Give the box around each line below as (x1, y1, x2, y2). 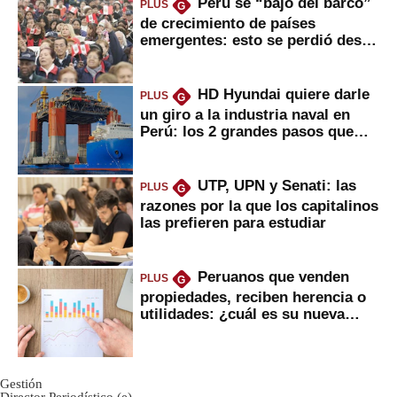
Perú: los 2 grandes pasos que (140, 122, 354, 139)
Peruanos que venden (197, 269, 349, 285)
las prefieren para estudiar (140, 214, 326, 230)
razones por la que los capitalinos (140, 197, 378, 214)
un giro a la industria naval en (140, 105, 350, 122)
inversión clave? (140, 322, 255, 339)
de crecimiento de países (140, 14, 315, 31)
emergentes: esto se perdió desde (140, 31, 378, 48)
